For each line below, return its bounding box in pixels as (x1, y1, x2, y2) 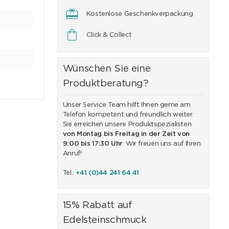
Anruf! (62, 150, 82, 157)
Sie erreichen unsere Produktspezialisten (62, 121, 192, 128)
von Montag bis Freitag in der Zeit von (62, 131, 190, 138)
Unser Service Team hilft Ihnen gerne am (62, 102, 191, 108)
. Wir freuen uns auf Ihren (122, 141, 201, 147)
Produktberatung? (62, 79, 148, 88)
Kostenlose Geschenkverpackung (86, 11, 193, 17)
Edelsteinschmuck (62, 215, 147, 225)
